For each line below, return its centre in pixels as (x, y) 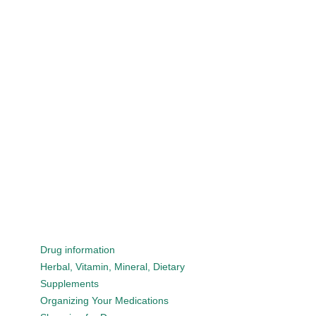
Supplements (69, 284)
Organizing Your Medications (104, 300)
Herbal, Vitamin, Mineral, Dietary (112, 267)
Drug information (77, 250)
